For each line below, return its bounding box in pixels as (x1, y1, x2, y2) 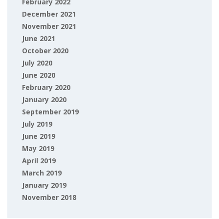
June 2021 (22, 34, 55, 43)
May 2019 (22, 144, 54, 153)
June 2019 (22, 131, 55, 141)
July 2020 (22, 58, 52, 67)
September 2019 (22, 107, 79, 116)
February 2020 (22, 83, 70, 92)
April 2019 (22, 156, 56, 165)
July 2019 (22, 119, 52, 129)
